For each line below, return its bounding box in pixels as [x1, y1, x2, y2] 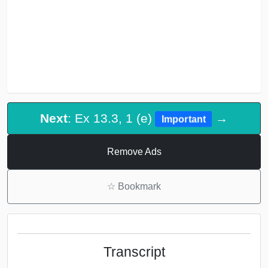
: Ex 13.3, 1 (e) [68, 111, 156, 126]
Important [162, 114, 206, 124]
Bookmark [115, 181, 161, 191]
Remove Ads [106, 146, 162, 157]
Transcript [103, 243, 165, 260]
